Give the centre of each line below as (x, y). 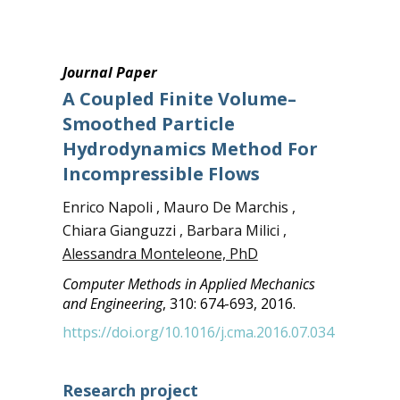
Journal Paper (109, 72)
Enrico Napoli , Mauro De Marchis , (179, 207)
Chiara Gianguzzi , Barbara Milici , (174, 230)
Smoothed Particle (148, 124)
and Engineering (112, 304)
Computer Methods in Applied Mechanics (188, 284)
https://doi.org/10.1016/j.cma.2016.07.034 (198, 332)
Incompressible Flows (161, 174)
